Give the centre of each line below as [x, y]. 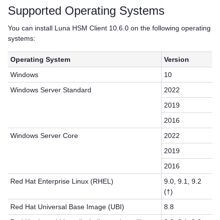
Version [177, 59]
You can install [31, 28]
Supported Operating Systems [86, 11]
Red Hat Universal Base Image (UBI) [68, 206]
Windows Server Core [44, 135]
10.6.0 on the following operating [159, 28]
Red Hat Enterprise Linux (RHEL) [62, 181]
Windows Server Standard [51, 90]
